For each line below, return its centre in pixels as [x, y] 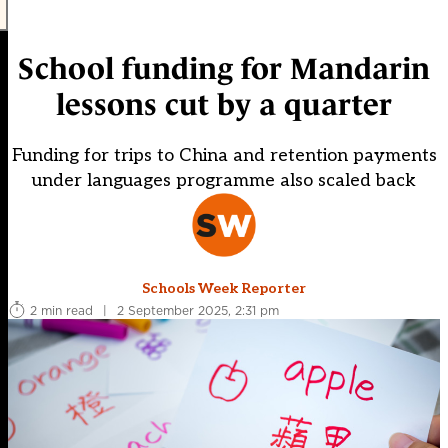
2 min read [61, 310]
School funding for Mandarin [224, 69]
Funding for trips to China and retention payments [224, 156]
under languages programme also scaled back [224, 181]
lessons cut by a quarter [224, 105]
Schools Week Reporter [224, 289]
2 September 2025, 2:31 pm [198, 310]
